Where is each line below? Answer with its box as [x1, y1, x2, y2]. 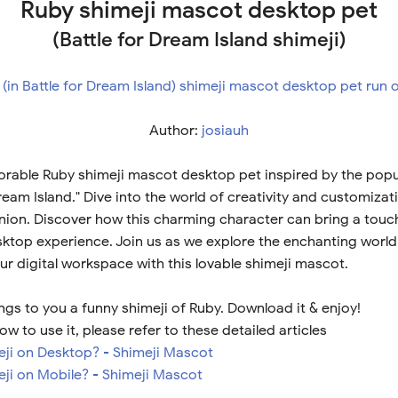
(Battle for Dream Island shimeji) [52, 28, 346, 52]
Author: [149, 122, 202, 140]
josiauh [202, 122, 249, 140]
